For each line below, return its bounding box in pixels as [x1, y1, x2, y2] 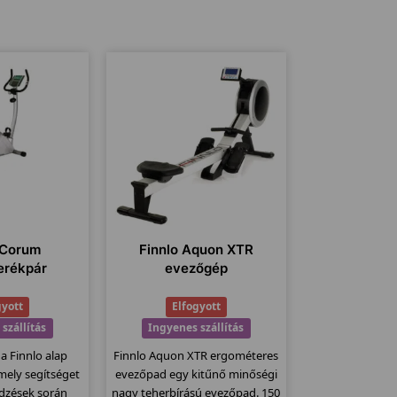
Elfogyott [171, 299, 221, 315]
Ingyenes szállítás [148, 320, 245, 336]
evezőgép [164, 259, 228, 276]
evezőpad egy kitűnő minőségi [114, 365, 277, 382]
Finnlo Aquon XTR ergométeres [113, 346, 279, 363]
